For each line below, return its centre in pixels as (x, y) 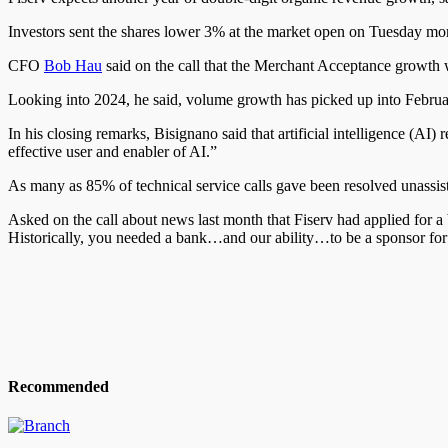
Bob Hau (73, 65)
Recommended (58, 386)
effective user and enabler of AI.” (112, 151)
